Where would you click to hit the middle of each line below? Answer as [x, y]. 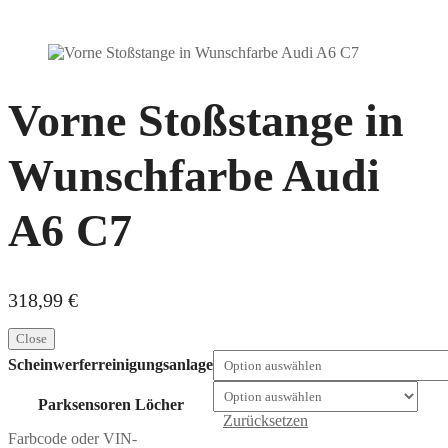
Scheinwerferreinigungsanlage [110, 364]
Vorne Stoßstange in [206, 120]
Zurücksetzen [265, 420]
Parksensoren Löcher [110, 404]
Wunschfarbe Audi [194, 175]
